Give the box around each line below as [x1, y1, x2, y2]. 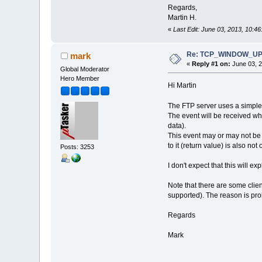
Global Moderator [60, 65, 110, 73]
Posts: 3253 [60, 143, 95, 150]
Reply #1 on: [192, 60, 231, 68]
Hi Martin [167, 81, 196, 89]
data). [167, 121, 186, 130]
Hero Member [60, 74, 100, 82]
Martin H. [167, 13, 196, 22]
